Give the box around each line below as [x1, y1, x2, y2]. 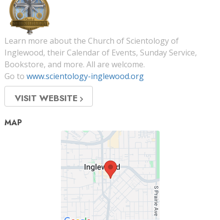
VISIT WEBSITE [15, 92, 80, 105]
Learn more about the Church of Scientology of [4, 35, 179, 47]
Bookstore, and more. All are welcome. [4, 59, 145, 70]
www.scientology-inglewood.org [27, 71, 144, 82]
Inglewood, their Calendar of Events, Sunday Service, [4, 47, 197, 58]
